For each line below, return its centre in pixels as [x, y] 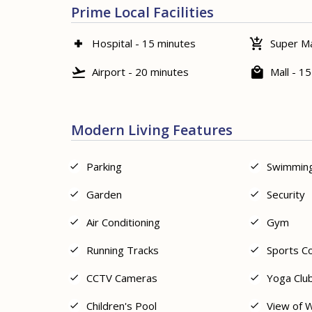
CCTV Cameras [122, 278]
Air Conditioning [123, 222]
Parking [104, 166]
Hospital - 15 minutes [144, 44]
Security [286, 194]
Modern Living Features [152, 130]
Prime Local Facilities [142, 12]
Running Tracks [123, 250]
